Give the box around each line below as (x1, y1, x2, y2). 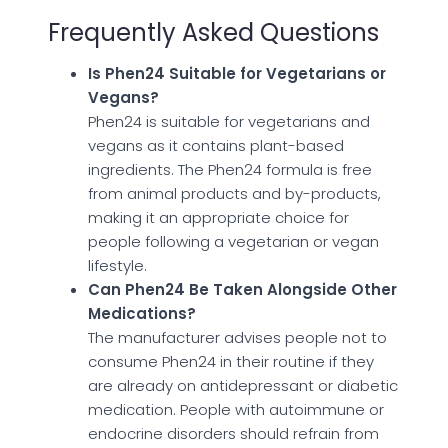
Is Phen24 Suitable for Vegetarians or (88, 62, 386, 84)
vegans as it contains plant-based (88, 134, 344, 156)
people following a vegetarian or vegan (88, 230, 379, 252)
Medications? (88, 302, 196, 324)
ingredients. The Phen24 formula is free (88, 158, 372, 180)
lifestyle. (88, 254, 147, 276)
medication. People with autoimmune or (88, 398, 384, 420)
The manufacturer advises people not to (88, 326, 387, 348)
